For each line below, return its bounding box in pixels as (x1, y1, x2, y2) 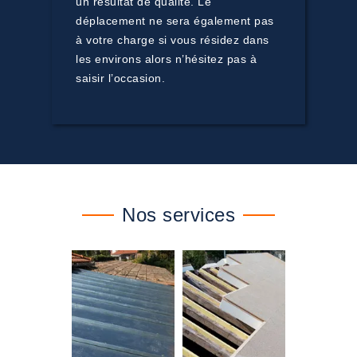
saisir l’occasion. (76, 72, 165, 84)
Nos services (122, 204, 235, 226)
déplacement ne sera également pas (76, 14, 274, 27)
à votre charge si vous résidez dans (76, 33, 269, 46)
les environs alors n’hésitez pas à (76, 53, 257, 65)
